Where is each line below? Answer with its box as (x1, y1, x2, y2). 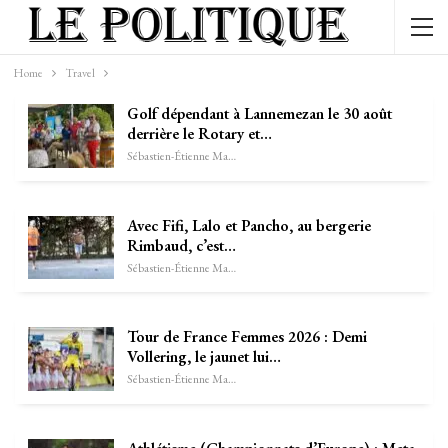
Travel (64, 65, 95, 81)
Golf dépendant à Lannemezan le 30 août (127, 103, 392, 124)
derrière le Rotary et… (127, 123, 272, 144)
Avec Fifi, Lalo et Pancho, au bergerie (127, 214, 371, 236)
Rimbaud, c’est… (127, 234, 236, 256)
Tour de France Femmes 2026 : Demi (127, 326, 367, 348)
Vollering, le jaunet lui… (127, 346, 281, 368)
